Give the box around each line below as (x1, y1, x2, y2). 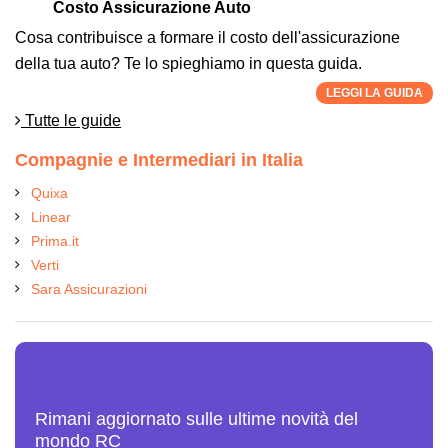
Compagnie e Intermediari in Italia (15, 149, 303, 170)
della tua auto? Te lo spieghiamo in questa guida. (15, 54, 362, 72)
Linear (31, 208, 71, 225)
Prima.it (31, 232, 79, 249)
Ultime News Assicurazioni (96, 383, 352, 406)
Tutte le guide (21, 111, 121, 129)
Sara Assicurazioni (31, 280, 147, 297)
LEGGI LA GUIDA (326, 85, 423, 100)
